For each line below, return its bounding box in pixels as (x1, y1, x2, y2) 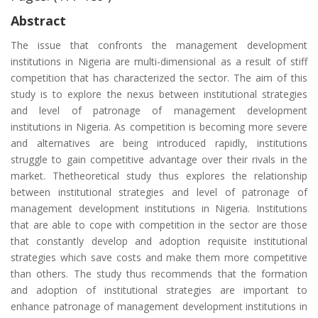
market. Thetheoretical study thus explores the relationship (11, 169, 307, 182)
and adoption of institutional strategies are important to (11, 283, 307, 297)
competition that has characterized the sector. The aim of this (11, 71, 307, 84)
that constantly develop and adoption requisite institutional (11, 234, 307, 248)
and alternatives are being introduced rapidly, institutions (11, 136, 307, 150)
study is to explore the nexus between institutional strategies (11, 87, 307, 101)
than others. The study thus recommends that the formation (11, 267, 307, 280)
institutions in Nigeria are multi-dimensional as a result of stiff (11, 55, 307, 68)
